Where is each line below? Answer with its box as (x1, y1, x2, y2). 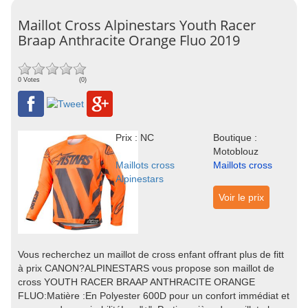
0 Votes (18, 76, 40, 83)
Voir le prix (218, 192, 264, 203)
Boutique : (212, 132, 257, 143)
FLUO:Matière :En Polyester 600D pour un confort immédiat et (18, 290, 289, 301)
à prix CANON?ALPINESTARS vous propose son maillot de (18, 263, 274, 274)
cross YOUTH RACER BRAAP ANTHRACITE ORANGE (18, 276, 255, 287)
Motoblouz (212, 146, 258, 157)
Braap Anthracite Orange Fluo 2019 (18, 31, 240, 49)
